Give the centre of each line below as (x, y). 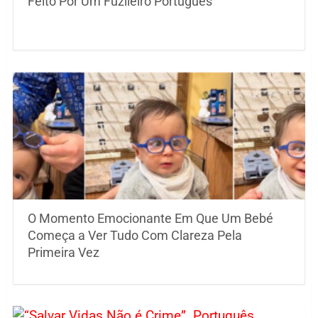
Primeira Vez (63, 253)
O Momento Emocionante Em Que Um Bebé (150, 219)
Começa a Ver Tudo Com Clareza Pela (135, 236)
